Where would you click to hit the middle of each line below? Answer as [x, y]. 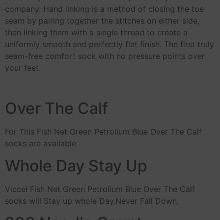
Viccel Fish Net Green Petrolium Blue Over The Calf [100, 189]
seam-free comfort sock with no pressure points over [105, 56]
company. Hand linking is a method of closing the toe [104, 9]
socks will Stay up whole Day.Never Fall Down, [92, 201]
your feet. [23, 68]
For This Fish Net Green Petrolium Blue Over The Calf [103, 132]
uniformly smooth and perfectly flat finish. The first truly [110, 44]
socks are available [41, 144]
